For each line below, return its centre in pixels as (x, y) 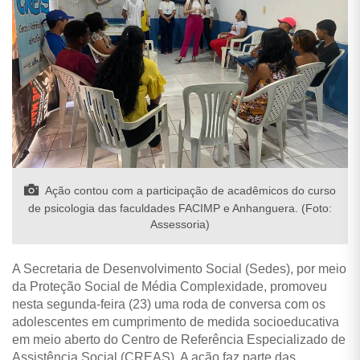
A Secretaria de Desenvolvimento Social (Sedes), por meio (179, 268)
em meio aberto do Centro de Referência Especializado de (179, 339)
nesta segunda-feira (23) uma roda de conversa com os (169, 304)
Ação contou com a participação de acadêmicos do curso (189, 190)
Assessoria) (180, 224)
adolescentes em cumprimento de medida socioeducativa (176, 321)
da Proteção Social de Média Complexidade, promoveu (170, 286)
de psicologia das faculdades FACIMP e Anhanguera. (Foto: (180, 208)
